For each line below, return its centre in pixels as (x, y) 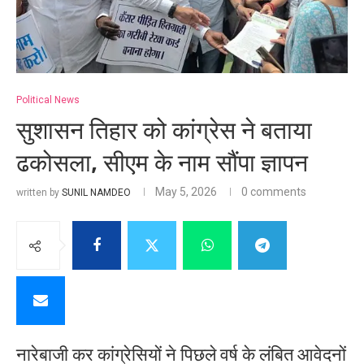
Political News (48, 100)
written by (39, 193)
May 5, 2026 (186, 192)
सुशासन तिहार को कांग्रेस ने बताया (164, 131)
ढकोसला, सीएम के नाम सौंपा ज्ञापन (162, 164)
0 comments (274, 192)
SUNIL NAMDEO (96, 193)
